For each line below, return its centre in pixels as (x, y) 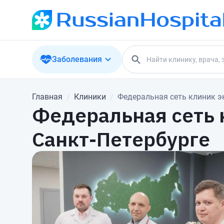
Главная (47, 97)
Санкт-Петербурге (121, 139)
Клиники (90, 97)
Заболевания (77, 59)
